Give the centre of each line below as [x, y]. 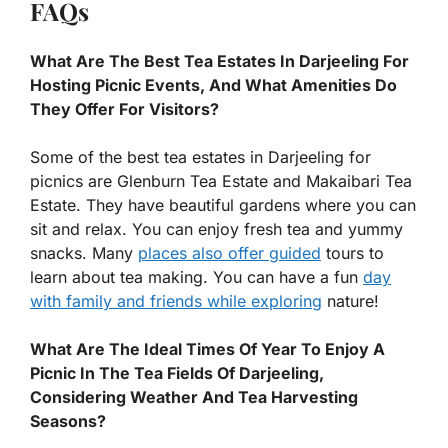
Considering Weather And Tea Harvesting [194, 397]
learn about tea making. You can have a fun [196, 277]
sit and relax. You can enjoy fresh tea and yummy [216, 229]
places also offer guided [229, 253]
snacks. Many [84, 253]
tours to [352, 253]
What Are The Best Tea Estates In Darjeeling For [219, 61]
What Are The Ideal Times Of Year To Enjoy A [207, 349]
